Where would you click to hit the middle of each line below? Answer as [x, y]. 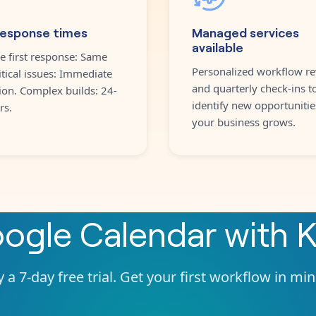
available [218, 46]
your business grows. [244, 122]
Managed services [245, 31]
